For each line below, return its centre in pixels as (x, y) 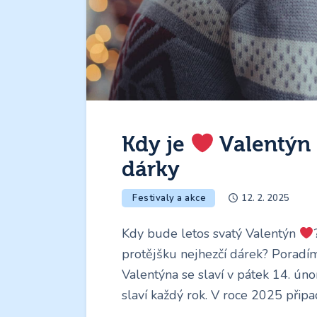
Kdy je (156, 144)
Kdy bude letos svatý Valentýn (211, 234)
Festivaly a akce (169, 198)
